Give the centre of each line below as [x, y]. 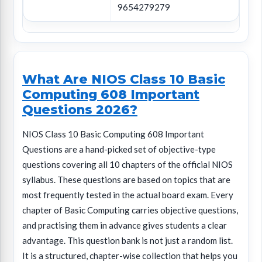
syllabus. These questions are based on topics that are [126, 180]
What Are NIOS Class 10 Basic [124, 79]
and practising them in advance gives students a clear [125, 225]
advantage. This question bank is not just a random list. [127, 241]
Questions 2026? [80, 110]
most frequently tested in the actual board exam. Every [128, 195]
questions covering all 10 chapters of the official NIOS [127, 165]
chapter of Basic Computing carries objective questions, [130, 210]
